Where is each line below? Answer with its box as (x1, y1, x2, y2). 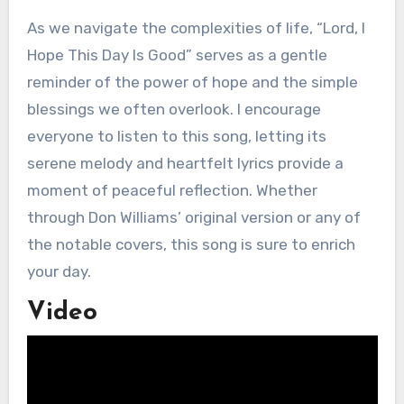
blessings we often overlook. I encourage (26, 100, 321, 118)
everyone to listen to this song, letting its (26, 127, 326, 145)
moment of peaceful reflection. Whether (26, 181, 317, 199)
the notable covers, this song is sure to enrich (26, 235, 355, 253)
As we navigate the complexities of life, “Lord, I (26, 19, 365, 37)
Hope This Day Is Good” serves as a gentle (26, 46, 327, 64)
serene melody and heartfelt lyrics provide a (26, 154, 344, 172)
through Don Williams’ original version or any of (26, 208, 361, 226)
